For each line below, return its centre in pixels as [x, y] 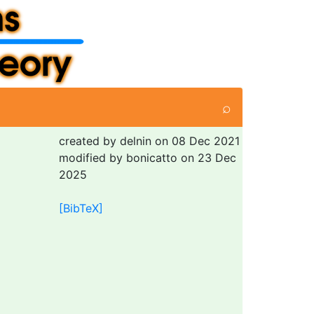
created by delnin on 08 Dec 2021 [149, 141]
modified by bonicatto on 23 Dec [147, 158]
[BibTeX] [81, 208]
